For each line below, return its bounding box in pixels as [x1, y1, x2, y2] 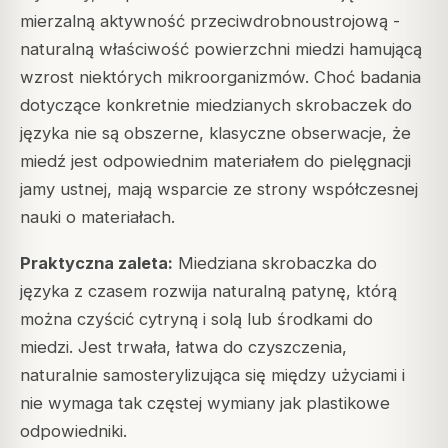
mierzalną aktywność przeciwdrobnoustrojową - [20, 10, 400, 31]
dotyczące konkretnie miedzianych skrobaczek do [20, 94, 412, 115]
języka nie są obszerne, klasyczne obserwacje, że [20, 122, 411, 143]
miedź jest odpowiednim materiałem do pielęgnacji [20, 150, 411, 171]
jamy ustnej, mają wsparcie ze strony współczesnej [20, 178, 418, 199]
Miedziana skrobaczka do [173, 252, 377, 273]
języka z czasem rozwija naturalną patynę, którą [20, 280, 397, 301]
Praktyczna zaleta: [20, 252, 173, 273]
